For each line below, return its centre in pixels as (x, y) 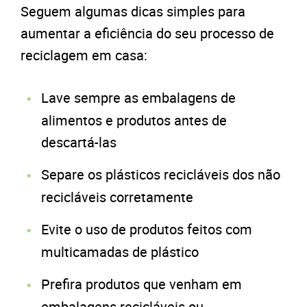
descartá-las (79, 142)
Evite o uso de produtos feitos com (147, 229)
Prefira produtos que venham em (142, 284)
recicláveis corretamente (117, 197)
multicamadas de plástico (120, 251)
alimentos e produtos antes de (134, 120)
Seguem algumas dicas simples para (133, 11)
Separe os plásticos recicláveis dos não (161, 174)
